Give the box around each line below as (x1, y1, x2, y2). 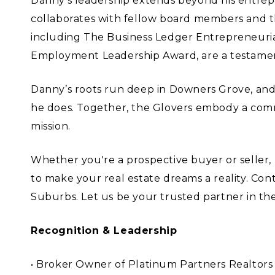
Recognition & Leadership (31, 224, 177, 236)
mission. (31, 120, 71, 132)
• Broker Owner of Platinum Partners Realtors (31, 258, 273, 270)
